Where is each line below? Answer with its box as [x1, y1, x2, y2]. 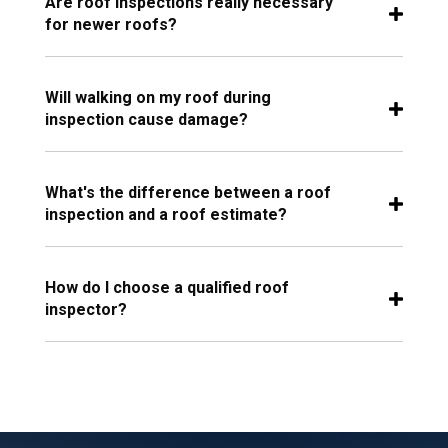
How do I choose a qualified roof [44, 278, 289, 298]
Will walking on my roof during [44, 88, 271, 108]
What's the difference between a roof [44, 183, 331, 203]
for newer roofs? [44, 15, 177, 35]
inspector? [44, 300, 127, 320]
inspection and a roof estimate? [44, 205, 287, 225]
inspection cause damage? [44, 110, 248, 130]
